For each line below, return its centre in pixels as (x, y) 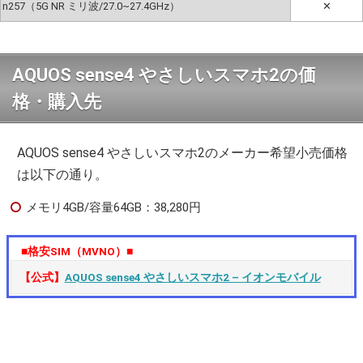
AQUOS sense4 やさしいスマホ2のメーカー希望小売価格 (183, 152)
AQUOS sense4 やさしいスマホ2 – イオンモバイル (192, 278)
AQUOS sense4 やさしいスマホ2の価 (164, 75)
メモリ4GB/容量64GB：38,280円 (113, 207)
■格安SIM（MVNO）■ (77, 252)
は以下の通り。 (63, 174)
